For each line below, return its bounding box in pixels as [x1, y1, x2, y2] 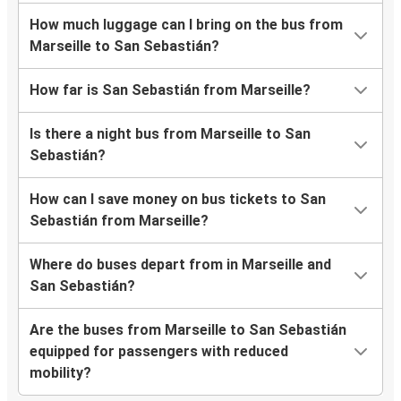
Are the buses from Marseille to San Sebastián [30, 321, 346, 339]
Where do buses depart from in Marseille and [30, 256, 331, 274]
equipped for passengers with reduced [30, 343, 288, 361]
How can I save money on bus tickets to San [30, 191, 326, 209]
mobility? [30, 364, 91, 382]
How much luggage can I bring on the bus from [30, 16, 343, 34]
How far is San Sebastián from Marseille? [30, 81, 311, 99]
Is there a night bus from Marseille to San [30, 125, 311, 143]
